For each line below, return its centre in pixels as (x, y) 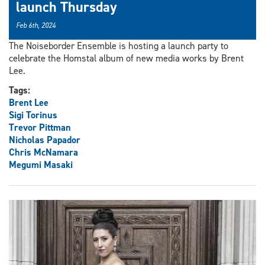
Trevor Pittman (40, 128)
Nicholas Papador (45, 140)
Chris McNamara (43, 153)
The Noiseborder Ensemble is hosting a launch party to (119, 46)
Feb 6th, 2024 (36, 26)
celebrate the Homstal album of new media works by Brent (126, 59)
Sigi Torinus (33, 115)
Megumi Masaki (41, 165)
